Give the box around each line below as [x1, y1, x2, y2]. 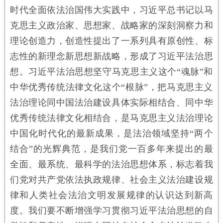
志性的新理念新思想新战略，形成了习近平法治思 [9, 51, 214, 61]
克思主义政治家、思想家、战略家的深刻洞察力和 [9, 20, 214, 30]
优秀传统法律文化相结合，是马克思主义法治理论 [9, 112, 214, 123]
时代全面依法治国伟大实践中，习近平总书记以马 [9, 4, 214, 15]
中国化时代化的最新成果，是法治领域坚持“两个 [9, 128, 214, 138]
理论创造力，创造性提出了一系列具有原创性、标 [9, 35, 214, 46]
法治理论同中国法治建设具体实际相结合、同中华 [9, 97, 214, 108]
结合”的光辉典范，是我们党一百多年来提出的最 [9, 143, 214, 154]
